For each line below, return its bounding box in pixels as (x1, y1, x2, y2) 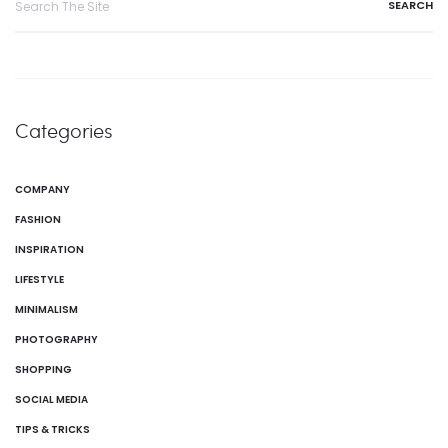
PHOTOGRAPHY (15, 331, 98, 347)
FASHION (15, 211, 61, 227)
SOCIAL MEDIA (15, 391, 88, 407)
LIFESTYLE (15, 271, 64, 287)
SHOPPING (15, 361, 72, 377)
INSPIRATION (15, 241, 84, 257)
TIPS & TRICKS (15, 421, 90, 437)
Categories (15, 116, 113, 144)
